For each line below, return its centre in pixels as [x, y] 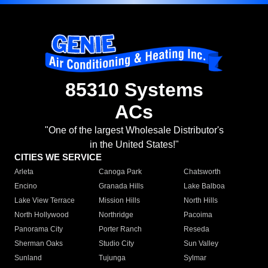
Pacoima [198, 215]
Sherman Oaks [39, 244]
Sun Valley [201, 244]
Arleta [24, 172]
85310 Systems [134, 90]
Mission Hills [120, 201]
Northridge [116, 215]
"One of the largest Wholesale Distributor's [134, 130]
